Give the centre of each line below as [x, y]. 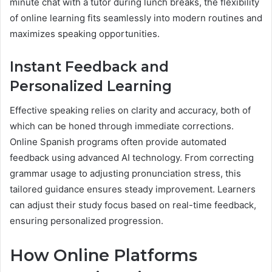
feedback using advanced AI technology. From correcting [132, 158]
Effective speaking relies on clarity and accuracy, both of [130, 110]
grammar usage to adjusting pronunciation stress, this [125, 174]
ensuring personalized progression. [87, 221]
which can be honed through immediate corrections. [122, 126]
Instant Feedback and [89, 66]
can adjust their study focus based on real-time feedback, [133, 205]
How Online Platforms [104, 256]
